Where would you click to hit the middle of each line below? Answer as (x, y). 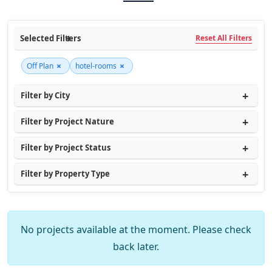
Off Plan (40, 66)
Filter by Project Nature (67, 121)
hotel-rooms (96, 66)
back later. (136, 246)
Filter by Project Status (66, 148)
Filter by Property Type (65, 174)
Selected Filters (50, 38)
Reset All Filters (224, 38)
